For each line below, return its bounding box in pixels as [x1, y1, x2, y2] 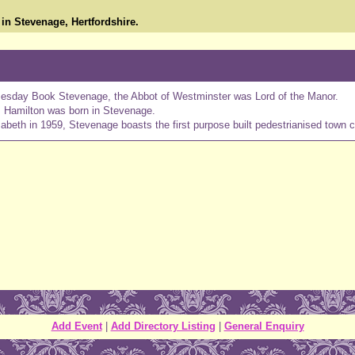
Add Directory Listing [110, 319, 216, 332]
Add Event [51, 319, 102, 332]
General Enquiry [223, 319, 304, 332]
